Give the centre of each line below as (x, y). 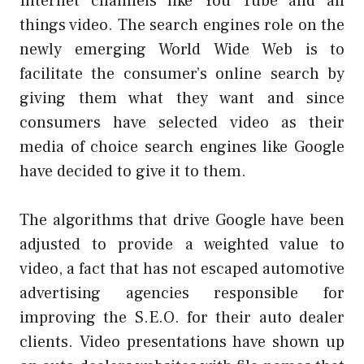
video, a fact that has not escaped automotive (182, 269)
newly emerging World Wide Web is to (182, 49)
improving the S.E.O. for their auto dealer (182, 317)
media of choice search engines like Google (182, 147)
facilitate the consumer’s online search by (182, 74)
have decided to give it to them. (133, 171)
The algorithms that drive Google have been (182, 220)
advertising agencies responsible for (182, 293)
